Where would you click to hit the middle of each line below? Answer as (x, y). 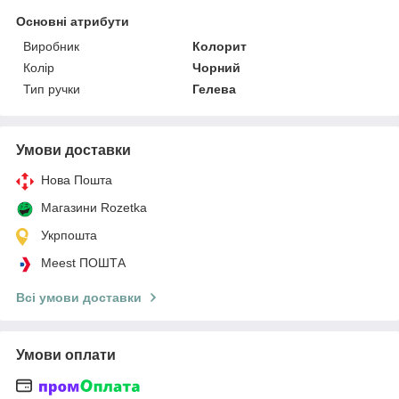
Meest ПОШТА (83, 262)
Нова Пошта (77, 179)
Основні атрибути (73, 21)
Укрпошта (69, 235)
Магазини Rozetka (94, 207)
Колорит (220, 46)
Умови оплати (66, 354)
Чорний (217, 67)
